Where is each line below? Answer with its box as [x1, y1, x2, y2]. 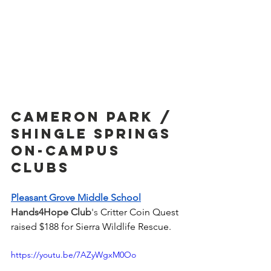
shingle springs [11, 125, 177, 142]
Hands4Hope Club [11, 206, 91, 218]
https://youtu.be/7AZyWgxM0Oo [11, 249, 136, 260]
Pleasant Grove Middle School [11, 191, 141, 203]
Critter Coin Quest [100, 206, 181, 218]
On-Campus [11, 142, 126, 159]
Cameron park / [11, 108, 178, 125]
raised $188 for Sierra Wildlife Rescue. [11, 220, 174, 232]
